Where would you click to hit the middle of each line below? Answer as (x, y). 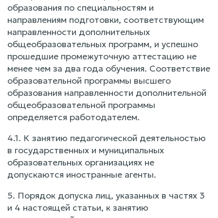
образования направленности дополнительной (107, 93)
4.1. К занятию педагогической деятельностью (107, 138)
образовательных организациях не (81, 162)
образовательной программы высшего (89, 81)
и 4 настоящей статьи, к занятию (78, 208)
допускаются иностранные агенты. (82, 174)
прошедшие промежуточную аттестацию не (102, 56)
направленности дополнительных (79, 32)
